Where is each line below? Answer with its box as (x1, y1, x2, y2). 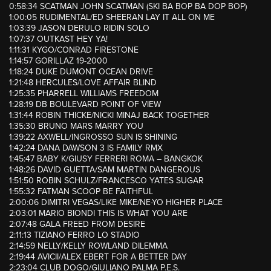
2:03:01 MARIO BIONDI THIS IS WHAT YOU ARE (9, 208, 188, 219)
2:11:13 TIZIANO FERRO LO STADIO (9, 230, 140, 241)
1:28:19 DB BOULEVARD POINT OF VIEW (9, 99, 161, 110)
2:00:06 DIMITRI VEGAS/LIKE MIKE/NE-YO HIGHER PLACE (9, 197, 223, 208)
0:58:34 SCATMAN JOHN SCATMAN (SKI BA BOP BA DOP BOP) (9, 1, 247, 12)
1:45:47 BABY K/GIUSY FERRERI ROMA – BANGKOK (9, 154, 203, 165)
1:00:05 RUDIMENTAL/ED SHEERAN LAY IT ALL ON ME (9, 12, 215, 23)
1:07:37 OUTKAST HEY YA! (9, 34, 108, 45)
